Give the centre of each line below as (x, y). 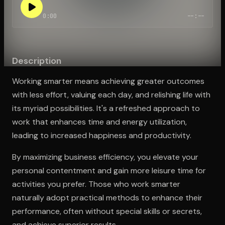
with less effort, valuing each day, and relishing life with (111, 94)
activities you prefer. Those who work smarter (96, 184)
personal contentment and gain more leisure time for (109, 170)
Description (37, 61)
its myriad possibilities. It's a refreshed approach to (106, 108)
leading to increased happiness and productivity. (102, 135)
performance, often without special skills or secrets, (107, 211)
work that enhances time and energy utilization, (99, 122)
